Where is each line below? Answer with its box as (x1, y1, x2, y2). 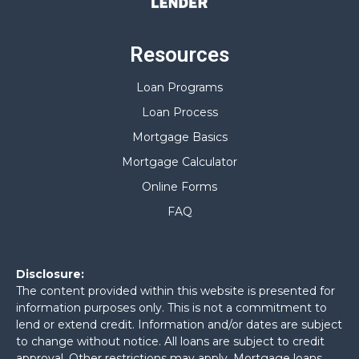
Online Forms (142, 179, 217, 194)
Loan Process (141, 105, 218, 119)
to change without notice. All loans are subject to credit (16, 334, 325, 349)
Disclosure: (16, 267, 84, 281)
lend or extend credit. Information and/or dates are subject (16, 317, 342, 332)
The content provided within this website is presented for (16, 284, 335, 298)
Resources (130, 42, 229, 67)
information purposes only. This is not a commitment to (16, 301, 327, 315)
